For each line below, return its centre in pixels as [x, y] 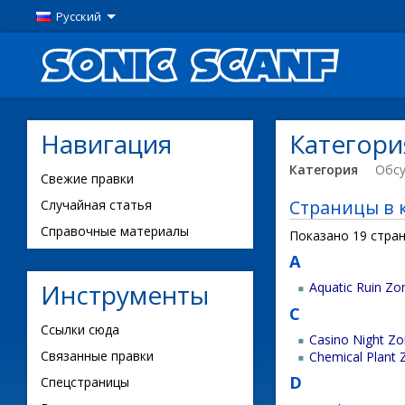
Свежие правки [87, 179]
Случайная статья [96, 205]
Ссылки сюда [80, 330]
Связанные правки [97, 356]
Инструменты [125, 295]
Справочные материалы [115, 231]
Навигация [106, 144]
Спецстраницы [85, 382]
